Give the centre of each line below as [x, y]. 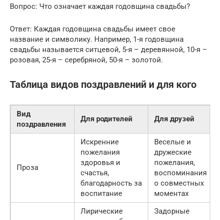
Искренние [100, 142]
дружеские [173, 152]
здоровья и [100, 162]
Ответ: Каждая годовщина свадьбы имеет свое [93, 29]
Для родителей [107, 119]
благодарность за [111, 183]
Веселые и [173, 142]
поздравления [41, 124]
